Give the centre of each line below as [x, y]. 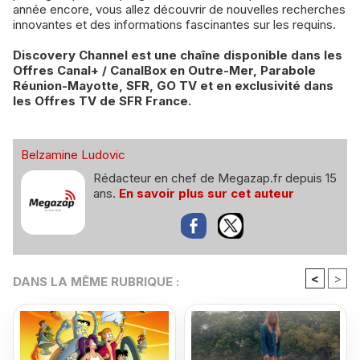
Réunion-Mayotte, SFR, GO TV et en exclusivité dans [173, 86]
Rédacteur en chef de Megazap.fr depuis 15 [215, 178]
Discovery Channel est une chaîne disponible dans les [178, 55]
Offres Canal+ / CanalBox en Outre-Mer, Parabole [164, 71]
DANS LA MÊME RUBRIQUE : [96, 282]
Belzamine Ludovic [73, 155]
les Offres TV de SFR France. [102, 101]
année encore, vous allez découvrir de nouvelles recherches [179, 10]
